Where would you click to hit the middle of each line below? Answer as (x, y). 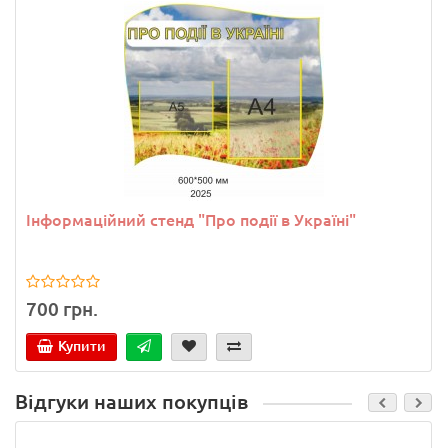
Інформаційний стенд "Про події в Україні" (191, 219)
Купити (82, 346)
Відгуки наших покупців (131, 402)
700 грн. (62, 309)
